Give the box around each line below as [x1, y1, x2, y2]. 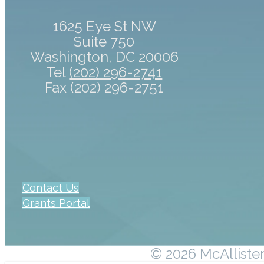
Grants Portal [22, 196, 90, 209]
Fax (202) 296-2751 [44, 78, 164, 96]
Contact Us [22, 181, 79, 194]
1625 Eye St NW [52, 17, 156, 35]
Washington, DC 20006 [29, 48, 179, 65]
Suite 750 [74, 32, 135, 50]
